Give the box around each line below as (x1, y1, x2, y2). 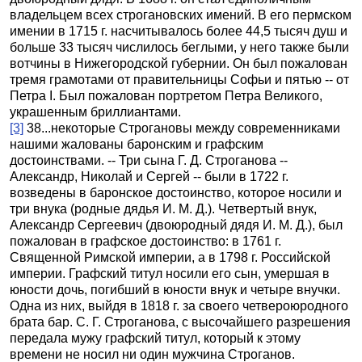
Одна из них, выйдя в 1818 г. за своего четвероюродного (10, 299, 348, 313)
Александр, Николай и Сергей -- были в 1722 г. (10, 170, 288, 183)
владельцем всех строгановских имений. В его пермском (10, 8, 351, 22)
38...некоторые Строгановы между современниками (27, 121, 340, 135)
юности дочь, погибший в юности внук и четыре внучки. (10, 283, 340, 297)
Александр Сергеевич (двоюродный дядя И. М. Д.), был (10, 218, 343, 232)
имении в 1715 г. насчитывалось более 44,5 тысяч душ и (10, 24, 347, 38)
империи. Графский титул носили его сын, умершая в (10, 267, 330, 280)
